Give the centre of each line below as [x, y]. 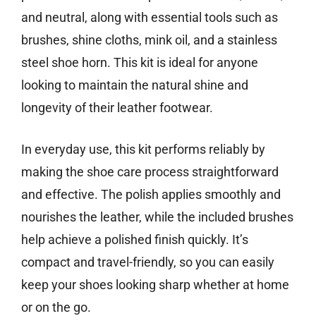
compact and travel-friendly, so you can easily [148, 262]
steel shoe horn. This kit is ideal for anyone [140, 63]
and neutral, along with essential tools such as [150, 18]
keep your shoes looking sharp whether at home [155, 285]
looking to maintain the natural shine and [135, 85]
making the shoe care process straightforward [150, 172]
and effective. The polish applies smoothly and [151, 195]
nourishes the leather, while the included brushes [157, 217]
